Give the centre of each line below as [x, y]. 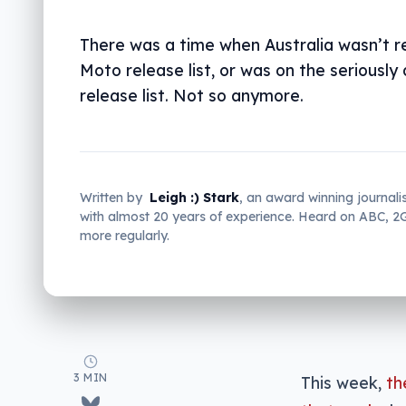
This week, [343, 382]
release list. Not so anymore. [192, 95]
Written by [111, 198]
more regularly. [125, 236]
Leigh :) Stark [194, 198]
